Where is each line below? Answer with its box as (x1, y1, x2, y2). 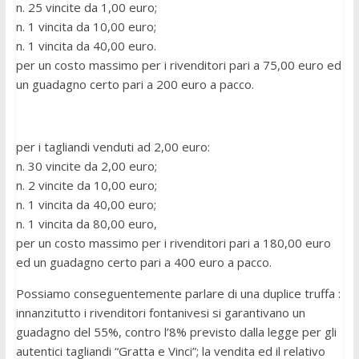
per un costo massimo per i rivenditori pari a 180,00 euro (15, 235, 331, 252)
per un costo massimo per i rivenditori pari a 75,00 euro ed (15, 57, 341, 74)
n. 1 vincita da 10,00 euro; (15, 18, 156, 35)
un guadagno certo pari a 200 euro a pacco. (15, 76, 254, 93)
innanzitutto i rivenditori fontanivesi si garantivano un (15, 305, 305, 321)
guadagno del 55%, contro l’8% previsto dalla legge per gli (15, 324, 337, 341)
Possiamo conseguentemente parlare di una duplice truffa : (15, 285, 341, 302)
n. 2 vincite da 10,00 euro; (15, 177, 157, 194)
